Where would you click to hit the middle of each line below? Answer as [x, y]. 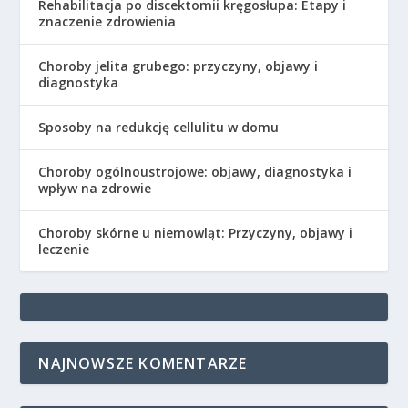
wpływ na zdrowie [95, 189]
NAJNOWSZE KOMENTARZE [143, 364]
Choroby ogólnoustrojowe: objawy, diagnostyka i [195, 172]
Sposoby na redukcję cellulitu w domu [159, 127]
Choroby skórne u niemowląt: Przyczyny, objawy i [196, 233]
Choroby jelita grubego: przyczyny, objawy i [178, 66]
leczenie [64, 250]
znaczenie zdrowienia [107, 22]
